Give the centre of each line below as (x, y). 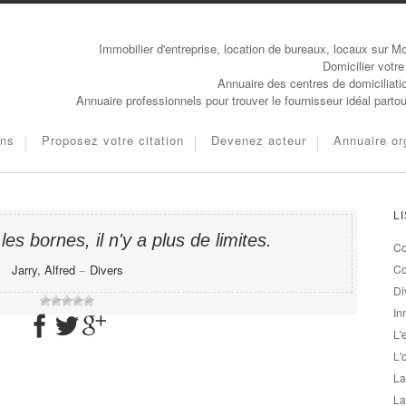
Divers (106, 270)
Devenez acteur (259, 140)
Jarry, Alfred (43, 270)
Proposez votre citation (113, 140)
